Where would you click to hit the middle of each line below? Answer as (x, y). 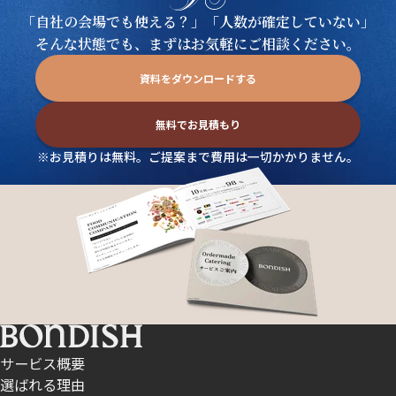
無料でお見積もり (198, 125)
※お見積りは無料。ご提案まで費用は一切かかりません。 (198, 157)
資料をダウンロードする (198, 78)
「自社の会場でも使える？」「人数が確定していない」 (198, 22)
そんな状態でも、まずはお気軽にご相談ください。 (198, 44)
